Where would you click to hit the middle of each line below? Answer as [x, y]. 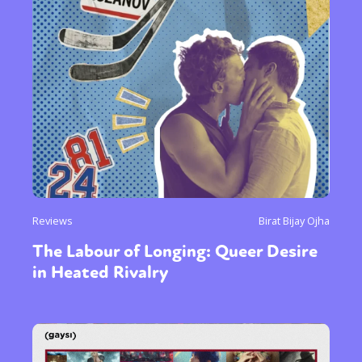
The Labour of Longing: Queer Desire [175, 251]
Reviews [53, 220]
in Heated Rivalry [100, 272]
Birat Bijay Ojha [294, 220]
